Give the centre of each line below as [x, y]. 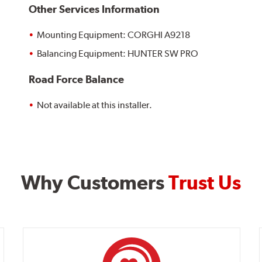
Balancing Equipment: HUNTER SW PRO [118, 54]
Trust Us [205, 183]
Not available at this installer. [95, 105]
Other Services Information [94, 9]
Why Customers [95, 183]
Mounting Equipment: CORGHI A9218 [114, 35]
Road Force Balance [77, 80]
